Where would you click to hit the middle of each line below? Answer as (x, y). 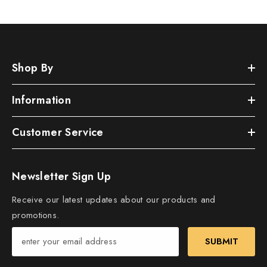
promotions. (36, 215)
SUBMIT (221, 242)
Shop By (33, 68)
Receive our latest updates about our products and (114, 199)
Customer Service (58, 132)
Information (41, 100)
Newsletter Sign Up (62, 176)
